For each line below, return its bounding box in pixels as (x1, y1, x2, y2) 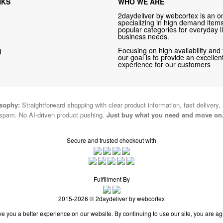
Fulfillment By (93, 174, 130, 183)
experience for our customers (118, 59, 211, 70)
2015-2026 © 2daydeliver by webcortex (58, 194, 165, 203)
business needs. (118, 31, 170, 42)
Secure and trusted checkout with (67, 136, 156, 145)
